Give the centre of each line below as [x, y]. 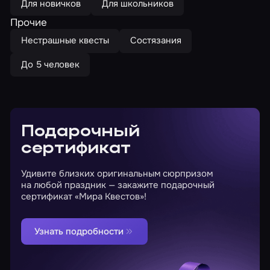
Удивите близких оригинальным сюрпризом [117, 174]
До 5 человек [50, 64]
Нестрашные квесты [65, 41]
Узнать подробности [79, 231]
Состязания [155, 41]
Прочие [29, 23]
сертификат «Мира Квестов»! [83, 197]
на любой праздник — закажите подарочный [118, 185]
